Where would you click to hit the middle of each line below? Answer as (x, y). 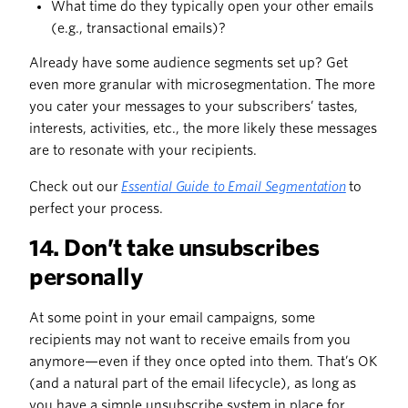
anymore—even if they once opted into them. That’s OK (203, 362)
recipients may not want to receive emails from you (190, 340)
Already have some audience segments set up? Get (189, 63)
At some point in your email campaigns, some (172, 318)
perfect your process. (96, 209)
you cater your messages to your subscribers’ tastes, (194, 107)
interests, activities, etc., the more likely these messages (203, 129)
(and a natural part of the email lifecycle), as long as (193, 384)
